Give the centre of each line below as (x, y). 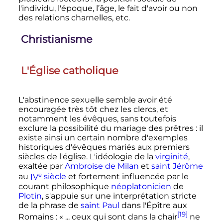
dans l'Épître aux (153, 205)
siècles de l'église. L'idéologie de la (87, 157)
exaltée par (41, 166)
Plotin (30, 196)
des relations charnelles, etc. (74, 18)
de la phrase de (49, 205)
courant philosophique (64, 186)
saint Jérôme (177, 166)
